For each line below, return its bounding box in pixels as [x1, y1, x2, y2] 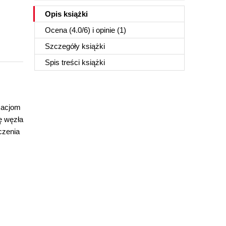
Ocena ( [45, 26, 72, 34]
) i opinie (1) [88, 26, 126, 34]
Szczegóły [45, 42, 82, 50]
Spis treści [45, 58, 82, 67]
